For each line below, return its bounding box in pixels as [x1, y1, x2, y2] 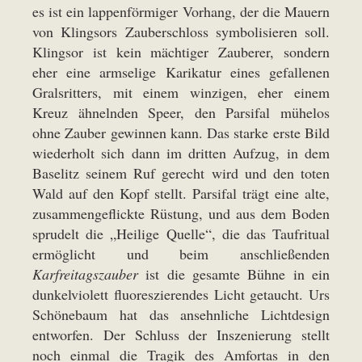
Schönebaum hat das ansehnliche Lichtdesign [32, 305, 330, 324]
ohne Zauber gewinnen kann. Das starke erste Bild [32, 123, 330, 142]
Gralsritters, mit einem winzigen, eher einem [32, 82, 330, 102]
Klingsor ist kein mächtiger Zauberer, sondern [32, 42, 330, 61]
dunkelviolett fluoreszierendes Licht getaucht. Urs [32, 284, 330, 304]
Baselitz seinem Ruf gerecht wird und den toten [32, 163, 330, 183]
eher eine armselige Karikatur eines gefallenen [32, 62, 330, 82]
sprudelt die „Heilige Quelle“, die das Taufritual [32, 224, 330, 243]
